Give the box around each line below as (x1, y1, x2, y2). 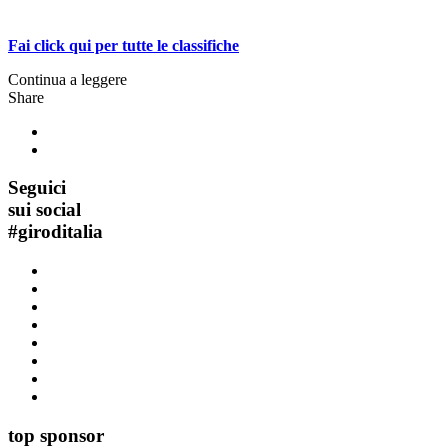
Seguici (8, 177, 66, 199)
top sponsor (8, 424, 104, 446)
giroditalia (18, 221, 103, 243)
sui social (8, 199, 81, 221)
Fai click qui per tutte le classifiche (8, 36, 239, 54)
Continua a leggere (8, 70, 127, 88)
